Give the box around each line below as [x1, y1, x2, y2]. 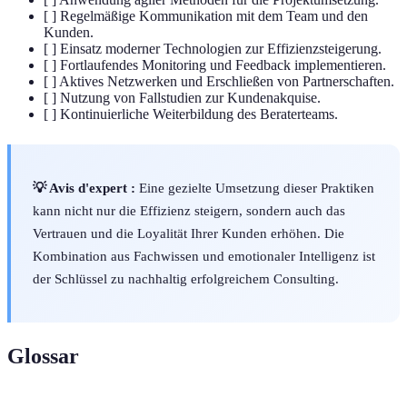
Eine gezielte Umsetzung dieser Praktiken [135, 180, 374, 196]
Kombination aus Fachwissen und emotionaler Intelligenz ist [33, 248, 375, 264]
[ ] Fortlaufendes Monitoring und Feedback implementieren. [44, 57, 386, 74]
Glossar [7, 343, 79, 368]
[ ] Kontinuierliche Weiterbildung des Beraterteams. [44, 106, 338, 123]
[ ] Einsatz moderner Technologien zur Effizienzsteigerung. [44, 41, 382, 57]
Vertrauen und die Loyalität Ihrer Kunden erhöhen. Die [33, 225, 344, 242]
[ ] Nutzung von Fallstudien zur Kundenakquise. [44, 90, 321, 106]
